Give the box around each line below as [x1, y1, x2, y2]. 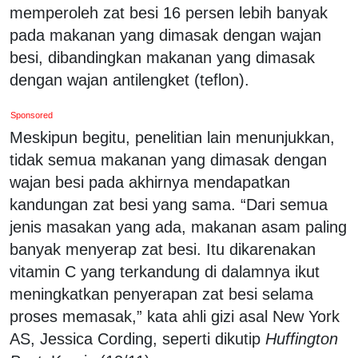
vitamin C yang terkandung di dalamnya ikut [10, 262, 320, 280]
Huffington [265, 329, 338, 348]
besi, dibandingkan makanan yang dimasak [10, 48, 315, 66]
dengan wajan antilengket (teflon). [10, 70, 249, 89]
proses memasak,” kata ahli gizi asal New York [10, 307, 340, 325]
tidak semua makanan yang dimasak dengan [10, 150, 327, 169]
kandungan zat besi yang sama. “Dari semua [10, 195, 328, 213]
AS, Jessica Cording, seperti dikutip [10, 329, 265, 348]
